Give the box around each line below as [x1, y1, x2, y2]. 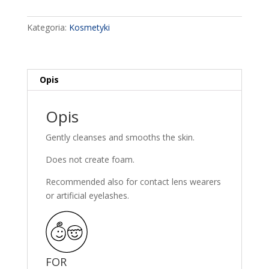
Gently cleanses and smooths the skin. [45, 131, 195, 143]
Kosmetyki [68, 22, 110, 33]
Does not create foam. [45, 154, 134, 165]
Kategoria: [26, 22, 69, 33]
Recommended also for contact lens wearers [45, 176, 221, 187]
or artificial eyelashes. [45, 190, 129, 201]
